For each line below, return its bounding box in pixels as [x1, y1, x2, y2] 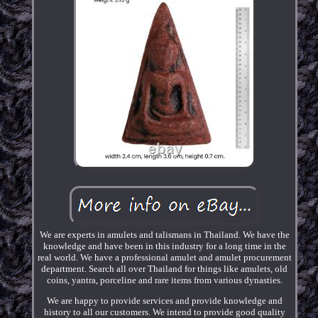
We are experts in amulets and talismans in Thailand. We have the [39, 229, 290, 240]
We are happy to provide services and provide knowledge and [46, 295, 283, 306]
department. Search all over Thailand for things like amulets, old [41, 263, 288, 274]
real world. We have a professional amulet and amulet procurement [37, 251, 292, 263]
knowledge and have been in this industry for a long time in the [43, 240, 286, 251]
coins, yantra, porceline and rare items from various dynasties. [46, 274, 283, 285]
